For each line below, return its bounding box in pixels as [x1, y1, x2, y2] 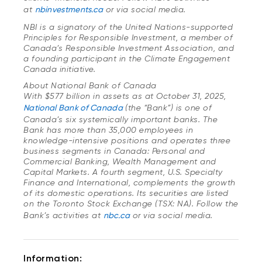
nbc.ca [103, 210, 130, 220]
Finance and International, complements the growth [23, 177, 236, 187]
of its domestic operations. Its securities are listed [23, 188, 229, 198]
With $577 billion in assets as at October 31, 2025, [23, 91, 226, 101]
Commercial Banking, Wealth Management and [23, 156, 216, 166]
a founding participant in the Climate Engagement [23, 53, 230, 63]
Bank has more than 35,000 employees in [23, 125, 193, 135]
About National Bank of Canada [23, 80, 157, 90]
